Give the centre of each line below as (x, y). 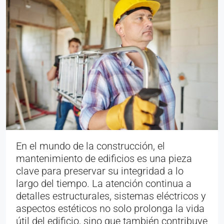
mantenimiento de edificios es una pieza (104, 158)
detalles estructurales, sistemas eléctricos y (111, 196)
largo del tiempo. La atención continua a (104, 183)
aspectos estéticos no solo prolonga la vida (110, 208)
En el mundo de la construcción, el (90, 146)
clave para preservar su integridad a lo (100, 171)
